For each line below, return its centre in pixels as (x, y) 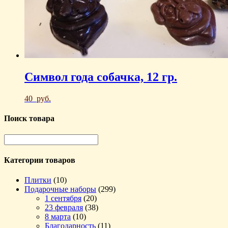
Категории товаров (40, 160)
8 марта (58, 217)
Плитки (38, 180)
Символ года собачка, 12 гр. (101, 77)
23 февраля (64, 208)
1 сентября (63, 198)
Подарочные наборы (60, 189)
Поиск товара (29, 119)
